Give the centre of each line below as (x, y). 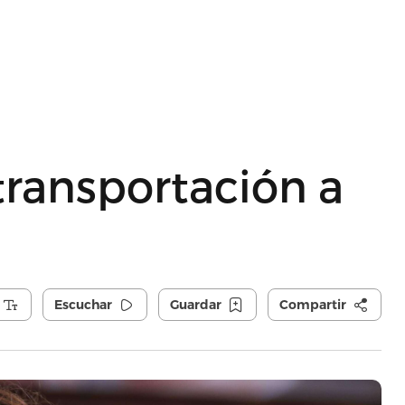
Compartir (312, 305)
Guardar (195, 305)
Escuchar (83, 305)
